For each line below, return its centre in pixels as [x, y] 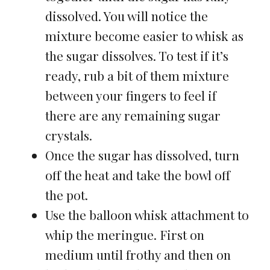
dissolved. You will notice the [126, 16]
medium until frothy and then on [138, 255]
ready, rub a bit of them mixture [137, 76]
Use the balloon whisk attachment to [147, 215]
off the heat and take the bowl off [137, 175]
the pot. [66, 195]
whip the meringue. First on [124, 235]
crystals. [68, 135]
